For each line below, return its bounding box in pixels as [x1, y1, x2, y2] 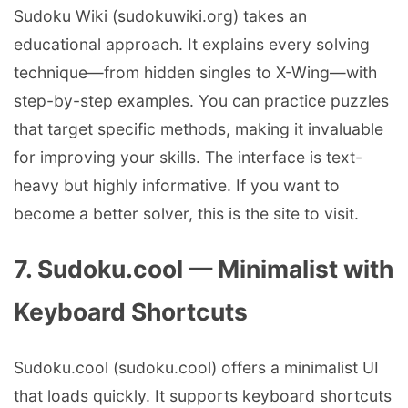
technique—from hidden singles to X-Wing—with [14, 63, 377, 83]
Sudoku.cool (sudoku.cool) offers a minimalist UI [14, 357, 379, 377]
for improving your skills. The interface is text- [14, 148, 362, 168]
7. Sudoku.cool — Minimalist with [14, 253, 393, 283]
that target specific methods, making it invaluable [14, 119, 383, 139]
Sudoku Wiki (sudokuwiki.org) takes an [14, 6, 307, 26]
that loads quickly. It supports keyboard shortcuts [14, 385, 392, 405]
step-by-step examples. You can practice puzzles [14, 91, 389, 111]
